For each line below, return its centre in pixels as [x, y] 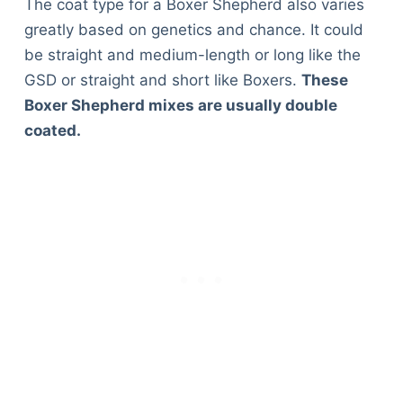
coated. [52, 130]
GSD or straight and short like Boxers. [162, 80]
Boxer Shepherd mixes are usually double [180, 105]
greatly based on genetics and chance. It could [193, 29]
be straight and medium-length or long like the [192, 54]
